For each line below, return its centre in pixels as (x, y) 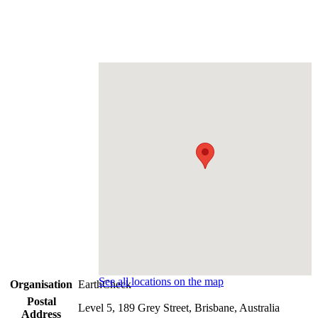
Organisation (41, 284)
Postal (41, 301)
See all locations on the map (161, 281)
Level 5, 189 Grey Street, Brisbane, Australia (179, 307)
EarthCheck (105, 284)
